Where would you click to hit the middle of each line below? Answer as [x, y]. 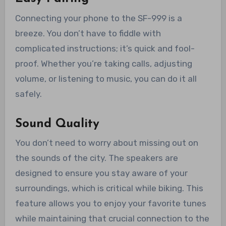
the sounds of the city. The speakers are [96, 158]
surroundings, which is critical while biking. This [109, 188]
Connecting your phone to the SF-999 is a [98, 18]
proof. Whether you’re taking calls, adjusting [103, 63]
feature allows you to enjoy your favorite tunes [110, 203]
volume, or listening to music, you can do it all [106, 78]
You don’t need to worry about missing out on [106, 143]
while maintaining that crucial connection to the [112, 218]
